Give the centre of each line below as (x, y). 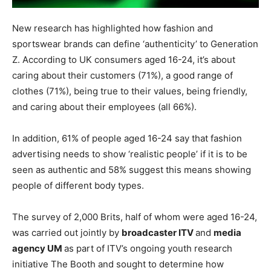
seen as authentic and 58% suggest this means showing (132, 170)
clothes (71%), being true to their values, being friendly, (130, 91)
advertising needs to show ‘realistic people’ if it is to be (130, 154)
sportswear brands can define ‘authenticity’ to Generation (135, 44)
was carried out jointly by (67, 233)
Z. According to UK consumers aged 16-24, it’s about (124, 60)
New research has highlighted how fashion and (113, 28)
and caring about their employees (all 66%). (104, 107)
